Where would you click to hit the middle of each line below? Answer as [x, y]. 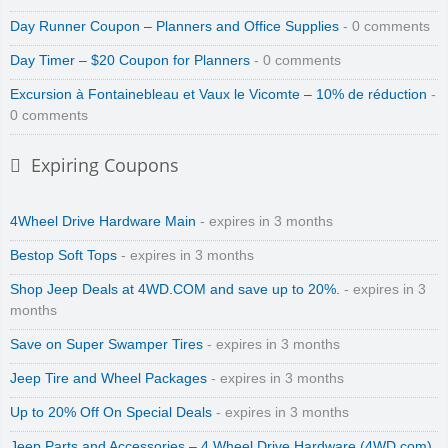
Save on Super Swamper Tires [106, 345]
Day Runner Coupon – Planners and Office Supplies [174, 27]
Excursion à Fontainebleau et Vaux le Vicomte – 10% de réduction [218, 95]
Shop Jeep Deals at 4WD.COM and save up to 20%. [175, 290]
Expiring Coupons [105, 165]
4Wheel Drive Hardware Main [103, 222]
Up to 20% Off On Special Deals [111, 413]
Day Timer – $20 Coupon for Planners [130, 61]
